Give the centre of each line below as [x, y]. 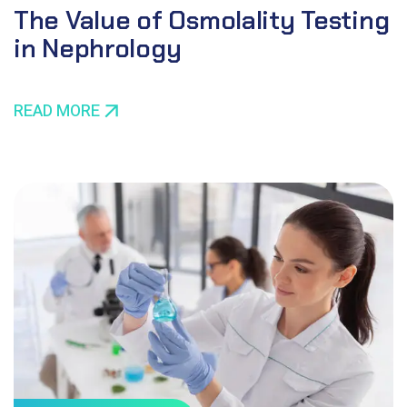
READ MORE [57, 111]
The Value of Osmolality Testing [202, 20]
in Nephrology [98, 48]
